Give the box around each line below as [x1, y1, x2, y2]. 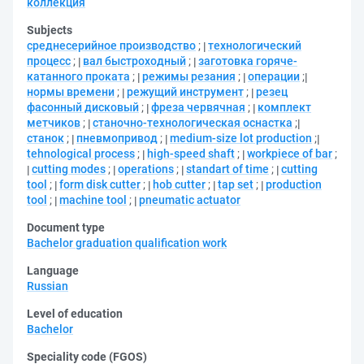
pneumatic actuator [139, 193, 240, 206]
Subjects [27, 24, 72, 37]
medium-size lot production [170, 132, 312, 145]
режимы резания [142, 70, 236, 83]
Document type [27, 221, 105, 234]
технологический [208, 39, 301, 52]
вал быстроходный [83, 54, 186, 67]
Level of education [27, 307, 123, 320]
